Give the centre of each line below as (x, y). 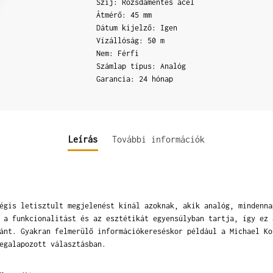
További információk (158, 139)
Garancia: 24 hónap (135, 79)
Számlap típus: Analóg (141, 66)
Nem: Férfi (118, 53)
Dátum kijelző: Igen (137, 27)
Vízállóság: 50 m (131, 40)
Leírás (83, 139)
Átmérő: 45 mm (124, 15)
